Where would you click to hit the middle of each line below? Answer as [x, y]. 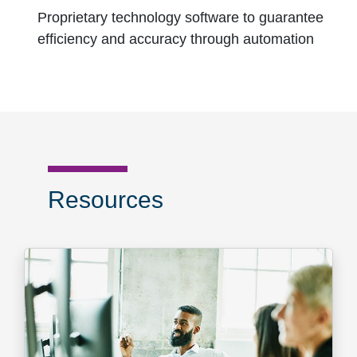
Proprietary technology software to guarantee [180, 18]
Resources [105, 199]
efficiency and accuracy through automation [175, 39]
